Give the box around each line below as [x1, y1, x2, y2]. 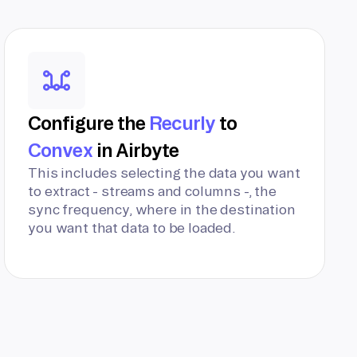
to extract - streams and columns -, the [28, 183, 277, 198]
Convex [28, 139, 92, 160]
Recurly [148, 112, 216, 133]
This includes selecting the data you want [28, 165, 300, 180]
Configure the [28, 112, 149, 133]
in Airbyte [92, 139, 179, 160]
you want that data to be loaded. [28, 220, 236, 235]
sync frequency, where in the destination [28, 202, 296, 217]
